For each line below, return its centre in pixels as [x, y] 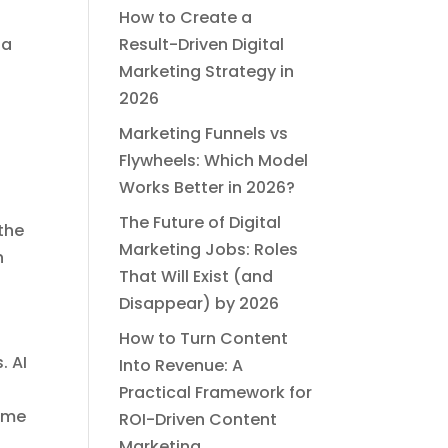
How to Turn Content [204, 339]
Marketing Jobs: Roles [209, 250]
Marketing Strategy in [207, 72]
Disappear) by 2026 [199, 304]
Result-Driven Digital [202, 45]
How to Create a [186, 18]
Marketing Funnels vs [204, 134]
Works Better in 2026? [207, 188]
